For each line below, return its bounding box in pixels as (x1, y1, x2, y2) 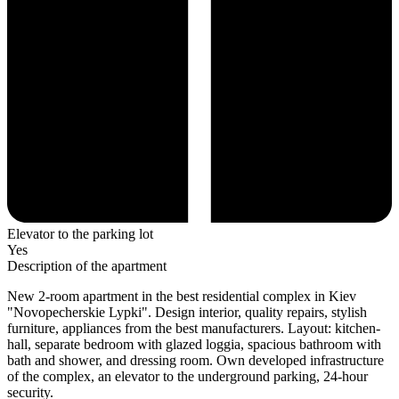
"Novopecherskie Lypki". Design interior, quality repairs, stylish (7, 305, 367, 321)
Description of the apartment (7, 258, 167, 274)
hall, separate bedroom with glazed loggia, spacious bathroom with (7, 337, 381, 353)
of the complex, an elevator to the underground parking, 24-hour (7, 369, 368, 385)
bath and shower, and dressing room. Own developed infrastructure (7, 353, 384, 369)
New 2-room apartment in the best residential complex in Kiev (7, 289, 356, 305)
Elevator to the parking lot (7, 226, 153, 242)
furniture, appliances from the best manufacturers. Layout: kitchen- (7, 321, 380, 337)
